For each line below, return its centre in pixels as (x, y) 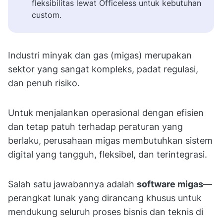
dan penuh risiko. (45, 83)
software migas (170, 184)
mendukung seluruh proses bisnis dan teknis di (106, 212)
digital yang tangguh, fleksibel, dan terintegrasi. (108, 154)
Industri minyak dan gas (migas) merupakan (100, 55)
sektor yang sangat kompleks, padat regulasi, (103, 69)
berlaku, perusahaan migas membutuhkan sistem (110, 140)
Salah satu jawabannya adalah (72, 184)
